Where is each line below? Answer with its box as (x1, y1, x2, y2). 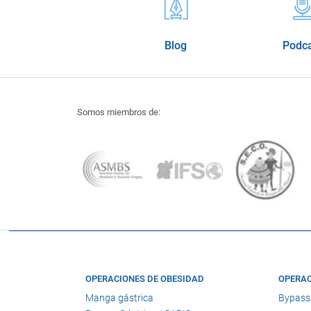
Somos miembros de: (77, 107, 160, 118)
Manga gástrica (85, 292, 153, 303)
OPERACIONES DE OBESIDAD (85, 274, 204, 285)
